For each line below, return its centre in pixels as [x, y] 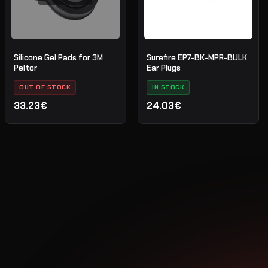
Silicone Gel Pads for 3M [59, 57]
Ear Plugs [164, 68]
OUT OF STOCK [45, 87]
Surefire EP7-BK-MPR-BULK [197, 57]
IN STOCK [168, 87]
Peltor [26, 68]
